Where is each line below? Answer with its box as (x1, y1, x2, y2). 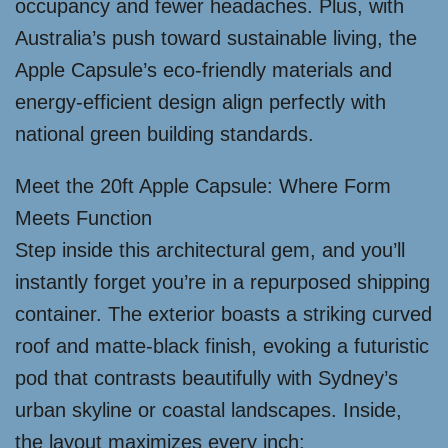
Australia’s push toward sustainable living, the (15, 27, 417, 49)
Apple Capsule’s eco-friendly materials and (15, 59, 392, 81)
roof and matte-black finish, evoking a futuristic (15, 335, 429, 357)
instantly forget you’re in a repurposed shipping (15, 271, 430, 293)
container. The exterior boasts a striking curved (15, 303, 432, 325)
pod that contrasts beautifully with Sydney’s (15, 367, 398, 389)
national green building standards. (15, 123, 314, 145)
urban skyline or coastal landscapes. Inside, (15, 399, 402, 421)
